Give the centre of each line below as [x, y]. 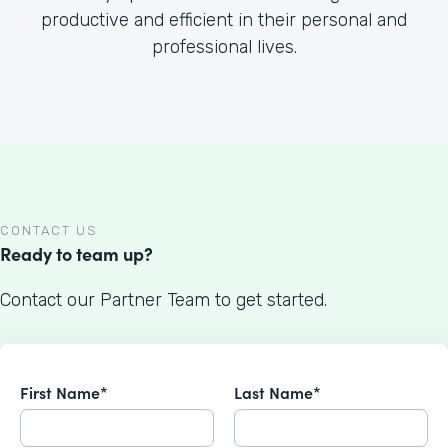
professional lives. [224, 46]
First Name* [64, 391]
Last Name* [277, 391]
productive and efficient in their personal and [224, 19]
